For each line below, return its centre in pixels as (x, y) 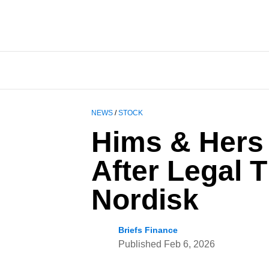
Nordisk (145, 200)
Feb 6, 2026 (189, 244)
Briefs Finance (148, 230)
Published (141, 244)
